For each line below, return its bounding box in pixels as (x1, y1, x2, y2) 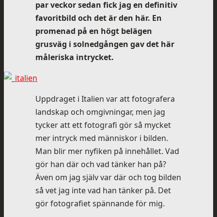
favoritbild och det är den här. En (35, 12, 162, 23)
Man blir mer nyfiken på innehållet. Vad (35, 145, 179, 156)
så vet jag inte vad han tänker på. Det (35, 185, 171, 196)
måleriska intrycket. (35, 51, 116, 62)
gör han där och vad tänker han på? (35, 158, 166, 170)
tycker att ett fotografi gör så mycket (35, 119, 171, 130)
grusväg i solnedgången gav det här (35, 38, 174, 49)
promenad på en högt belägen (35, 25, 152, 36)
